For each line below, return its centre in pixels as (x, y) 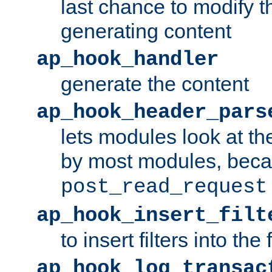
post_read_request (164, 187)
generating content (146, 31)
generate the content (155, 83)
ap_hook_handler (127, 59)
